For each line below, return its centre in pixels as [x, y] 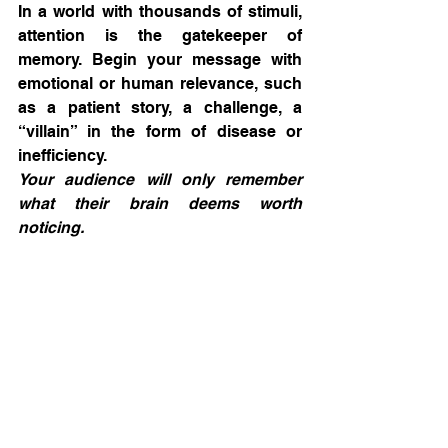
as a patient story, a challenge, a [160, 107]
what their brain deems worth [160, 203]
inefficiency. [62, 155]
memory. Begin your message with [160, 59]
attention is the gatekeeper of [160, 35]
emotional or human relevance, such [160, 83]
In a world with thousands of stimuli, [160, 11]
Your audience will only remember [160, 179]
